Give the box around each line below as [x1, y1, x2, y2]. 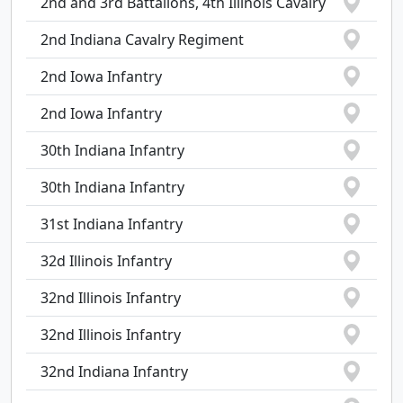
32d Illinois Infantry [40, 251, 172, 271]
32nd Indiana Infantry [40, 362, 188, 381]
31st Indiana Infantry [40, 214, 183, 234]
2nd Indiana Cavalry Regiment [40, 30, 244, 49]
